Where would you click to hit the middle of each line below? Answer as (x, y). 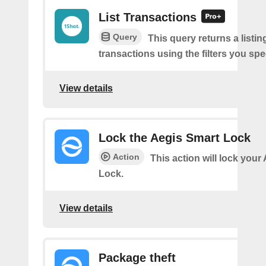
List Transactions (148, 17)
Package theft (137, 258)
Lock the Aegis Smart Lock (175, 138)
